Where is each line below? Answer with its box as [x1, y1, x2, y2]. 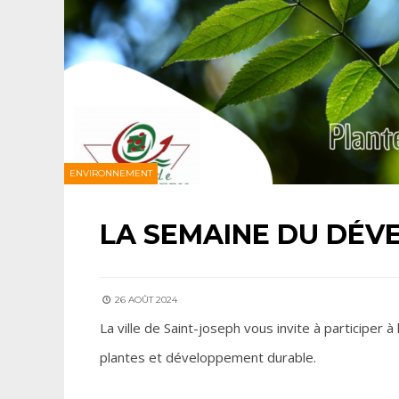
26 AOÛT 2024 [112, 294, 177, 305]
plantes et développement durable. [100, 348, 316, 366]
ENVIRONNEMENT [69, 167, 152, 179]
